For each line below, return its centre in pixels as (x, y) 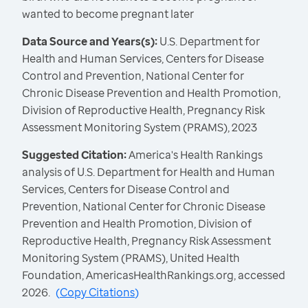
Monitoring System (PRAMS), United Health (131, 258)
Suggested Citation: (75, 155)
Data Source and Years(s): (90, 42)
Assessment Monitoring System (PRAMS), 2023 (140, 128)
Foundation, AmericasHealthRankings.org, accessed (154, 275)
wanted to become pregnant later (108, 14)
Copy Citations (97, 293)
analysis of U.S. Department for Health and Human (148, 172)
